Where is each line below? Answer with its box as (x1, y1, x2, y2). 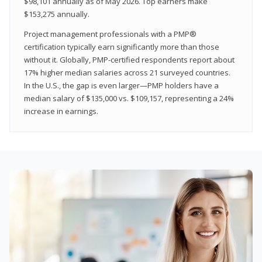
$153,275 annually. (24, 8, 89, 19)
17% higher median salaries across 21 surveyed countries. (24, 67, 230, 78)
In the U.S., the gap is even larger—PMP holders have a (24, 80, 219, 91)
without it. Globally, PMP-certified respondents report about (24, 54, 235, 65)
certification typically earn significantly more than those (24, 41, 219, 52)
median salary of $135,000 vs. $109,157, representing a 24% (24, 92, 234, 104)
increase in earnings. (24, 105, 98, 116)
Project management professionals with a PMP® (24, 28, 196, 39)
